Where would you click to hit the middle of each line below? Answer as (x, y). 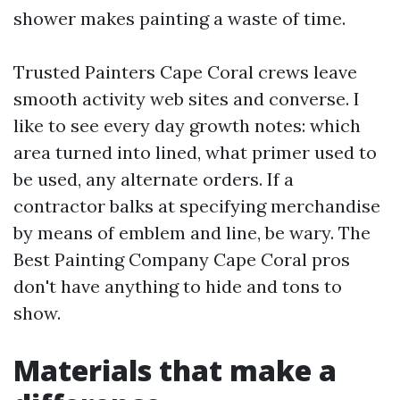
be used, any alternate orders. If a (154, 179)
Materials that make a (175, 370)
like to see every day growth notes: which (187, 125)
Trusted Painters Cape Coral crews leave (185, 72)
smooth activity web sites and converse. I (187, 99)
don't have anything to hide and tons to (178, 286)
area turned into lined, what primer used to (195, 152)
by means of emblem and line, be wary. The (192, 233)
